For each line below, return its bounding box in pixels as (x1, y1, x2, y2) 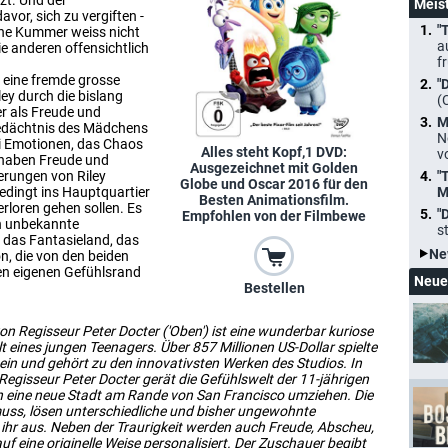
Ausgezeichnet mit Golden (190, 160, 358, 177)
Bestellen (243, 280, 305, 297)
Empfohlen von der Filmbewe (182, 208, 366, 225)
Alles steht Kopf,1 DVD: (201, 144, 347, 161)
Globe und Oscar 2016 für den (180, 176, 368, 193)
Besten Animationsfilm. (199, 192, 349, 209)
